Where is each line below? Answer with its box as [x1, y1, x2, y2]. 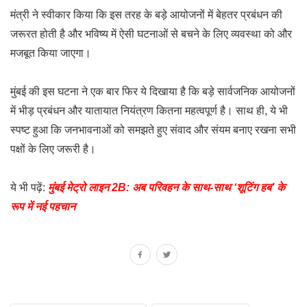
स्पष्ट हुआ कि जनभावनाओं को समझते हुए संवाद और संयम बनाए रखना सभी [10, 124, 296, 136]
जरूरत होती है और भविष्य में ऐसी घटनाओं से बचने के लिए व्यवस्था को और [10, 28, 292, 40]
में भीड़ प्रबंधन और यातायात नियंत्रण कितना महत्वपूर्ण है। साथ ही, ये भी [10, 105, 288, 116]
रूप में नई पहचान [10, 201, 75, 212]
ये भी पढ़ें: [10, 182, 48, 193]
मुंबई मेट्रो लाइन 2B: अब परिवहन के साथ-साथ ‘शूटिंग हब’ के [48, 182, 285, 193]
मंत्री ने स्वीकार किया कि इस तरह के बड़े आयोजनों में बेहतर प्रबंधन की [10, 9, 282, 21]
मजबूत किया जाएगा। [10, 47, 91, 59]
